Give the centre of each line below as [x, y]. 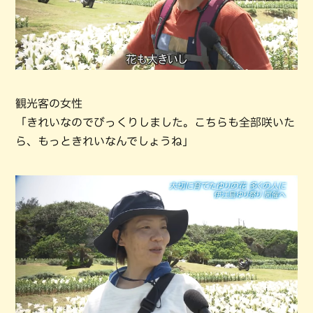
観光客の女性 [49, 104]
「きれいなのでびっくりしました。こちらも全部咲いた [155, 123]
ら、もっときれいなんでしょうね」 [104, 141]
